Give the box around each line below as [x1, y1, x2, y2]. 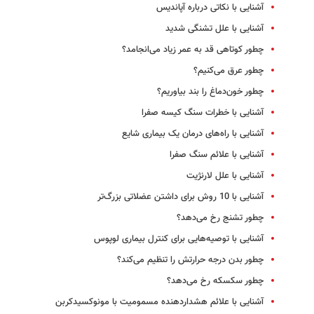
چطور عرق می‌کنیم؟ [193, 64, 264, 78]
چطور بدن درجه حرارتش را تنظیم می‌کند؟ [117, 253, 264, 268]
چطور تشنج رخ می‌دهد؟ [177, 211, 264, 226]
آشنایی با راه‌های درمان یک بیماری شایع [122, 127, 264, 142]
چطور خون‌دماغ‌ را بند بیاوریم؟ [157, 85, 264, 100]
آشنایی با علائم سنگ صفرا [170, 148, 264, 163]
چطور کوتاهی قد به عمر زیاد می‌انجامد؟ [122, 43, 264, 57]
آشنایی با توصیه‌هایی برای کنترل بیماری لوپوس [94, 232, 264, 247]
